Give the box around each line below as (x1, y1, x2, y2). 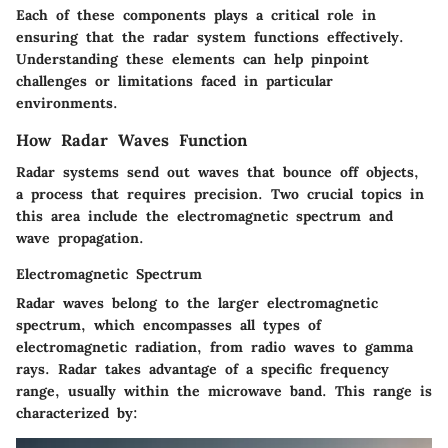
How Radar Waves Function (16, 129, 247, 150)
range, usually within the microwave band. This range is (16, 382, 432, 400)
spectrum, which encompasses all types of (16, 316, 321, 334)
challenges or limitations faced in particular (16, 71, 333, 90)
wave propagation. (16, 229, 144, 247)
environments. (16, 93, 118, 112)
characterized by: (16, 404, 138, 422)
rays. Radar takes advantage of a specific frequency (16, 360, 389, 378)
